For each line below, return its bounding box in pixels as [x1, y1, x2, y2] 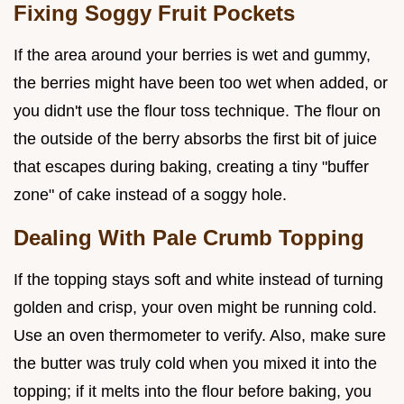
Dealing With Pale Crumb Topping [14, 225, 364, 250]
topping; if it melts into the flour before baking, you [14, 381, 372, 400]
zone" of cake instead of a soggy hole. [14, 185, 287, 204]
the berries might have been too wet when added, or [14, 73, 388, 92]
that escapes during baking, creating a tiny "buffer [14, 157, 369, 176]
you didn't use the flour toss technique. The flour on [14, 101, 381, 120]
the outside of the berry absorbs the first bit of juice [14, 129, 377, 148]
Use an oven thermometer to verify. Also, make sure [14, 326, 386, 344]
